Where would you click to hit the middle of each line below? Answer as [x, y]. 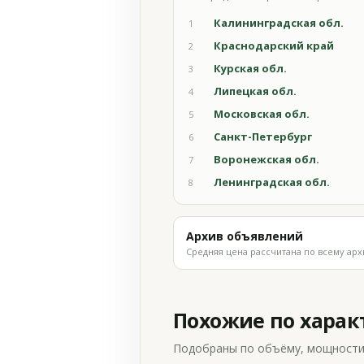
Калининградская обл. [279, 23]
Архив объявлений [245, 236]
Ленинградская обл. [272, 182]
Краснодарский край [274, 45]
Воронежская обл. [266, 159]
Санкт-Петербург [263, 136]
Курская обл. [250, 68]
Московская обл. [262, 114]
